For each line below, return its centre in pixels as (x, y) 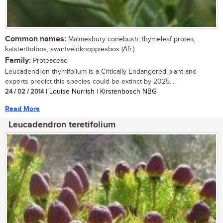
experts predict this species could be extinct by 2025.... (90, 81)
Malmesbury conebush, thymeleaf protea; (131, 39)
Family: (18, 60)
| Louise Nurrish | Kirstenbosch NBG (100, 91)
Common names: (36, 39)
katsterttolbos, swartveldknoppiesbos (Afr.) (70, 49)
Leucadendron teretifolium (62, 125)
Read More (22, 109)
